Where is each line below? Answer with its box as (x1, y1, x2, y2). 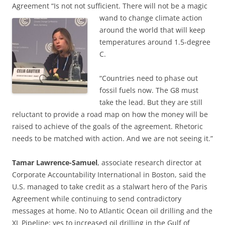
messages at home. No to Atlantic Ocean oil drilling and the (12, 206, 212, 216)
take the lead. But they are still (99, 97, 202, 107)
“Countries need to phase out (99, 73, 198, 83)
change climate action (129, 13, 202, 23)
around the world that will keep (99, 25, 205, 35)
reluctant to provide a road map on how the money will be (12, 109, 208, 120)
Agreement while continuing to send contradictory (12, 194, 181, 204)
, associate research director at (97, 158, 201, 168)
